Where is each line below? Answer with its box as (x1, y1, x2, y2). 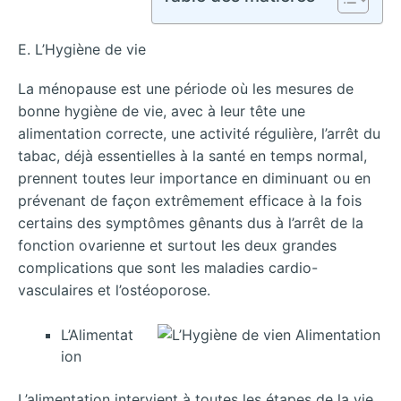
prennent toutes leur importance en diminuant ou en (18, 168, 371, 187)
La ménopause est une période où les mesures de (18, 79, 354, 98)
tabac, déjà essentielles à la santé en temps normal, (18, 146, 367, 165)
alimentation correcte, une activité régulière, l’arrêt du (18, 124, 380, 142)
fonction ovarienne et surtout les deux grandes (18, 235, 337, 254)
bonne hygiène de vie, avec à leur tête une (18, 101, 305, 120)
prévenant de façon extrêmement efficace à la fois (18, 191, 362, 209)
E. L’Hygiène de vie (18, 39, 146, 58)
